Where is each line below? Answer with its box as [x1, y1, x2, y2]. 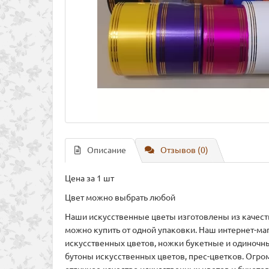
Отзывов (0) [160, 145, 208, 155]
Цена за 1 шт [65, 173, 114, 183]
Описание [87, 145, 126, 155]
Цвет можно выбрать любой [65, 192, 175, 202]
